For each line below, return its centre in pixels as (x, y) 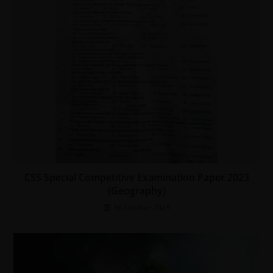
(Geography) (136, 190)
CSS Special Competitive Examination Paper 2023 (136, 177)
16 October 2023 (141, 207)
